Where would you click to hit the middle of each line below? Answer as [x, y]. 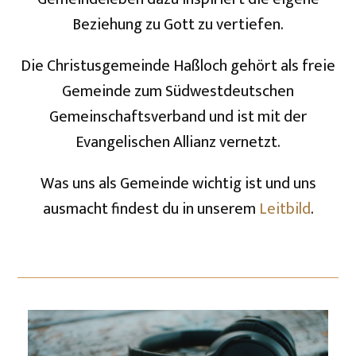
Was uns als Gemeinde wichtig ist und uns [178, 184]
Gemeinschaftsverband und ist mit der [178, 117]
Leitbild [284, 209]
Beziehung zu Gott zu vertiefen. [178, 25]
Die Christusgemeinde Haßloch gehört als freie [178, 66]
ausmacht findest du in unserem [151, 209]
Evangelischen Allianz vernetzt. [178, 142]
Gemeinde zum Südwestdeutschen [178, 91]
